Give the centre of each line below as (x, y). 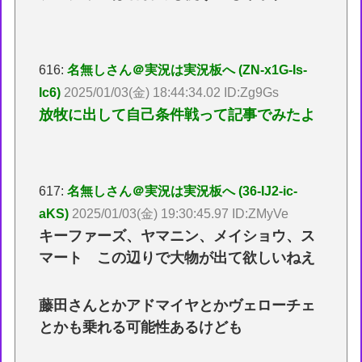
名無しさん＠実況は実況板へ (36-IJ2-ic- (183, 191)
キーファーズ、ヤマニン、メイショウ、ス (177, 236)
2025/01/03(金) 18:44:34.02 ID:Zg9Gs (172, 92)
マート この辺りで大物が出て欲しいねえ (177, 257)
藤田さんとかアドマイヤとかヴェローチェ (177, 306)
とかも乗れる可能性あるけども (141, 328)
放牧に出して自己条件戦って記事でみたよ (177, 114)
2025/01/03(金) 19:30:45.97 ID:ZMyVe (181, 213)
